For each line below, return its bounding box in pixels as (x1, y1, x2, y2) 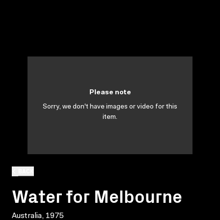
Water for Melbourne (12, 182, 182, 208)
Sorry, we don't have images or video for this (43, 104, 177, 110)
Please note (89, 89, 131, 96)
